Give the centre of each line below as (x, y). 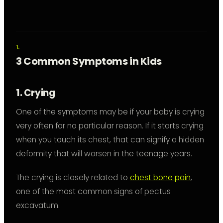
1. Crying (36, 93)
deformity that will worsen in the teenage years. (104, 154)
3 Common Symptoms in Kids (89, 61)
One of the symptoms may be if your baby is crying (110, 112)
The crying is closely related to (73, 178)
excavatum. (38, 206)
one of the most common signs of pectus (93, 192)
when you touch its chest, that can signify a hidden (110, 140)
